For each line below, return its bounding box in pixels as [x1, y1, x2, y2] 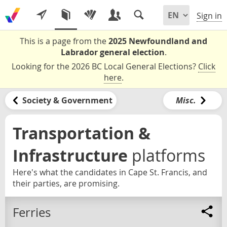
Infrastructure [13, 144, 128, 167]
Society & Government [22, 94, 112, 106]
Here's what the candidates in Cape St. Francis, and [13, 166, 207, 178]
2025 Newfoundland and [108, 35, 207, 47]
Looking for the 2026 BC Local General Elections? [12, 61, 198, 72]
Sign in [197, 10, 222, 22]
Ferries [13, 204, 51, 221]
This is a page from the [20, 35, 108, 47]
